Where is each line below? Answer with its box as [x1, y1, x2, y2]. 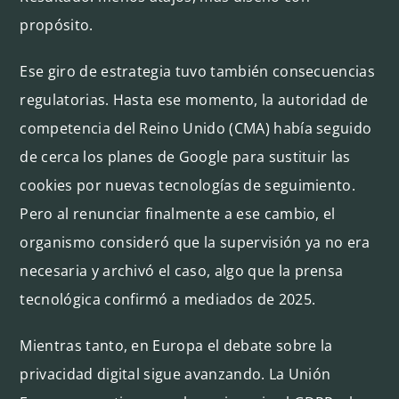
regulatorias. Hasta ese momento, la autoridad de [20, 89, 369, 110]
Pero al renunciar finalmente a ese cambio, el [20, 203, 336, 224]
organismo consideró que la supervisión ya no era [20, 232, 370, 252]
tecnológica [20, 289, 101, 309]
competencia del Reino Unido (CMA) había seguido [20, 118, 372, 138]
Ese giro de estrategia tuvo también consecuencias [20, 61, 376, 81]
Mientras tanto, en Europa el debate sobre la [20, 335, 333, 355]
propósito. [20, 14, 94, 35]
